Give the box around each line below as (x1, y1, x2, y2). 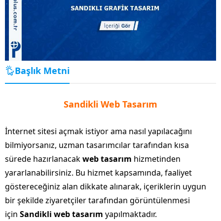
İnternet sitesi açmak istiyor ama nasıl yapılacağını (5, 125, 192, 137)
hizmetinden (132, 153, 181, 164)
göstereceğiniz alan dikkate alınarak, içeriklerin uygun (5, 181, 206, 192)
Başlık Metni (15, 64, 70, 76)
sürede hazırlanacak (5, 153, 82, 164)
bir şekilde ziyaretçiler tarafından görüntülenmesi (5, 194, 190, 206)
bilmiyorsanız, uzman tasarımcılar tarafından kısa (5, 139, 189, 150)
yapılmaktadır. (103, 208, 157, 220)
